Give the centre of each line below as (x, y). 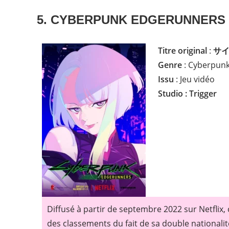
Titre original (182, 51)
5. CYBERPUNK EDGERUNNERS (131, 20)
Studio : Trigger (187, 94)
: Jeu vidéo (194, 79)
